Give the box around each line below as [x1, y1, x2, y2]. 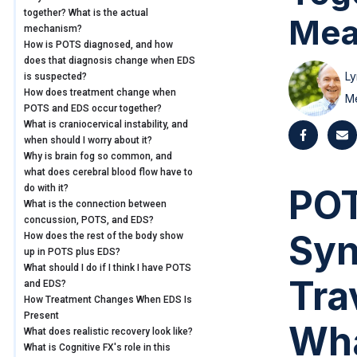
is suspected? [24, 71, 87, 83]
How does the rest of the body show [24, 230, 183, 242]
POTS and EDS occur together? [24, 103, 162, 115]
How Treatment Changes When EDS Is [24, 294, 192, 306]
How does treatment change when [24, 87, 176, 99]
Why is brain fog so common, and [24, 151, 172, 163]
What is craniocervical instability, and [24, 119, 188, 131]
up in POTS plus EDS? [24, 246, 120, 258]
